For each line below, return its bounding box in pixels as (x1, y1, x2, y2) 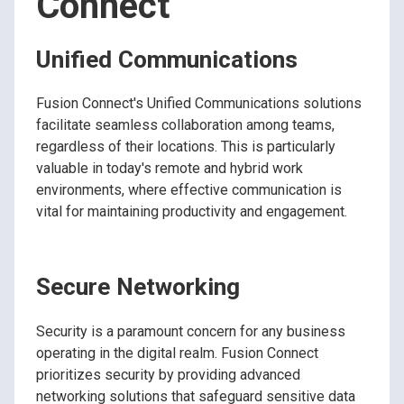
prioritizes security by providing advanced (36, 365, 300, 383)
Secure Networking (36, 273, 240, 301)
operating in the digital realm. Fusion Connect (36, 344, 318, 362)
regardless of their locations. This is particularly (36, 138, 335, 156)
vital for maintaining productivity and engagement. (36, 203, 347, 221)
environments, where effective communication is (36, 181, 342, 199)
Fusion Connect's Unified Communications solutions (36, 95, 362, 113)
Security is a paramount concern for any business (36, 322, 345, 340)
